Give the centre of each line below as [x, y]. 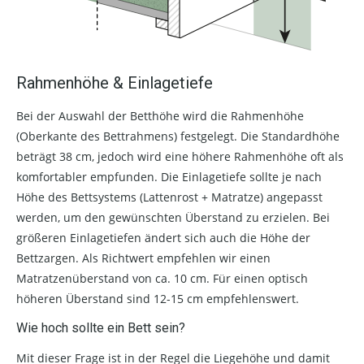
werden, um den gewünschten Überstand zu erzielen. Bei [173, 217]
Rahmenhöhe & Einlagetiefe [115, 82]
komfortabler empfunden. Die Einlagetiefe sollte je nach [169, 176]
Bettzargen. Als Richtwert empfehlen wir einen [143, 258]
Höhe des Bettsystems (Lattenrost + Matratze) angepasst [169, 197]
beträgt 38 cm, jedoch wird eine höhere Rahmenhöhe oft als [180, 156]
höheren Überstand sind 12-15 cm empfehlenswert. [158, 298]
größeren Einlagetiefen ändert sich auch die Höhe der [163, 237]
